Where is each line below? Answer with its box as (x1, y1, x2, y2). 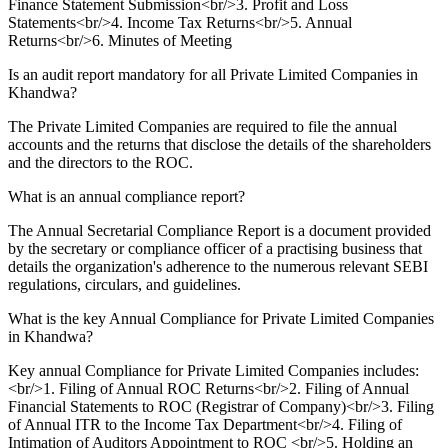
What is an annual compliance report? (8, 187, 245, 205)
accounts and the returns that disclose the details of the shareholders (8, 135, 431, 153)
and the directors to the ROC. (8, 153, 193, 171)
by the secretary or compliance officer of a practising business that (8, 239, 422, 257)
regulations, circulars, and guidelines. (8, 275, 241, 293)
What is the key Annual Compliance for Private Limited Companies (8, 309, 434, 327)
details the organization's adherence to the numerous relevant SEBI (8, 257, 428, 275)
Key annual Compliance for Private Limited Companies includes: (8, 361, 419, 379)
